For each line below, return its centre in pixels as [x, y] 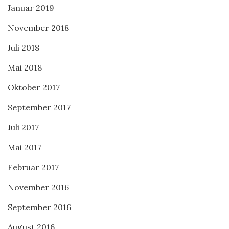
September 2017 [39, 107]
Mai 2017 [25, 147]
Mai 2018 [25, 67]
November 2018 [38, 28]
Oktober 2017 [34, 87]
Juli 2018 [24, 48]
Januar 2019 [31, 8]
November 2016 [38, 187]
